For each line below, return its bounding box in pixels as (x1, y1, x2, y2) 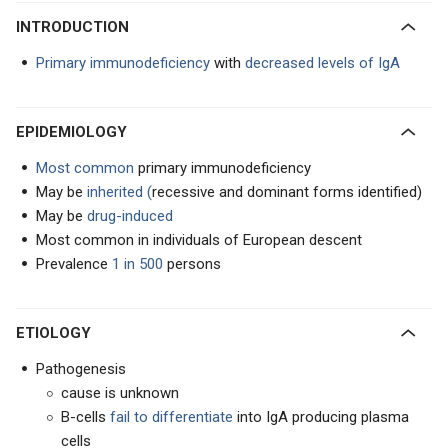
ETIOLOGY (25, 324, 91, 342)
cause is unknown (61, 384, 179, 402)
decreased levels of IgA (245, 54, 400, 72)
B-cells (61, 408, 110, 426)
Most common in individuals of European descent (36, 231, 362, 249)
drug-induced (87, 207, 173, 225)
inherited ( (87, 183, 152, 201)
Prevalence (36, 255, 112, 273)
